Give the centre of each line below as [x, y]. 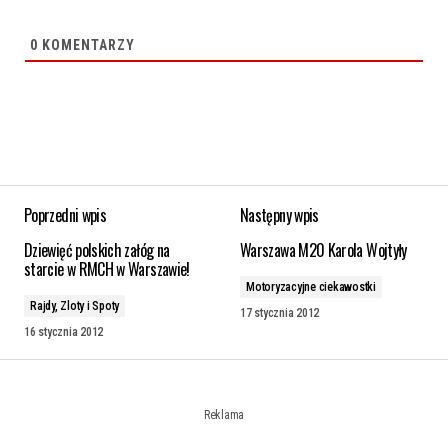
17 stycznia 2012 [280, 312]
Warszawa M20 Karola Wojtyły [323, 249]
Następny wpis [279, 214]
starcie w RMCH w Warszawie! [107, 268]
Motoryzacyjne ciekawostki [311, 286]
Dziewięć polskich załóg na [97, 249]
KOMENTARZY [86, 44]
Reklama [224, 414]
